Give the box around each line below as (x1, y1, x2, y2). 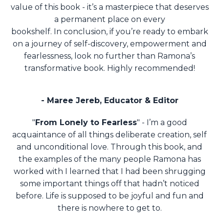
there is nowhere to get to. (57, 203, 162, 213)
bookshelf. (11, 27, 54, 37)
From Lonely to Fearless (35, 118, 137, 128)
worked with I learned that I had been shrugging (13, 167, 206, 176)
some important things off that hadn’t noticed (20, 179, 199, 189)
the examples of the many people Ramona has (18, 154, 201, 164)
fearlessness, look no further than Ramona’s (24, 51, 195, 61)
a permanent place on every (54, 15, 165, 24)
